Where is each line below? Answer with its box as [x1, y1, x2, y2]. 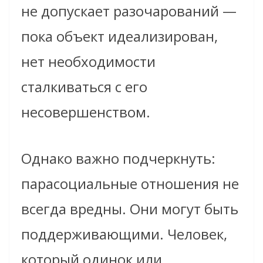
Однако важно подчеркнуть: [21, 148, 215, 168]
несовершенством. [21, 102, 150, 122]
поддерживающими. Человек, [21, 224, 227, 244]
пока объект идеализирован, [21, 26, 218, 46]
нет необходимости [21, 51, 156, 71]
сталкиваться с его [21, 76, 147, 96]
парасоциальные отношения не [21, 173, 239, 193]
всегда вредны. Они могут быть [21, 198, 238, 218]
